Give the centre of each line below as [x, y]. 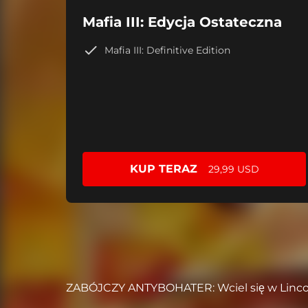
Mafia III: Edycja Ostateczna [182, 22]
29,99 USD [233, 169]
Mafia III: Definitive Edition [167, 50]
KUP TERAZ [163, 169]
